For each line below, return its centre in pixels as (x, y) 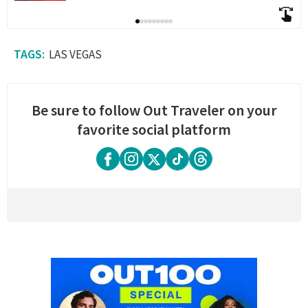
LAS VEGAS (75, 55)
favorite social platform (154, 130)
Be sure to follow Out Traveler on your (154, 110)
